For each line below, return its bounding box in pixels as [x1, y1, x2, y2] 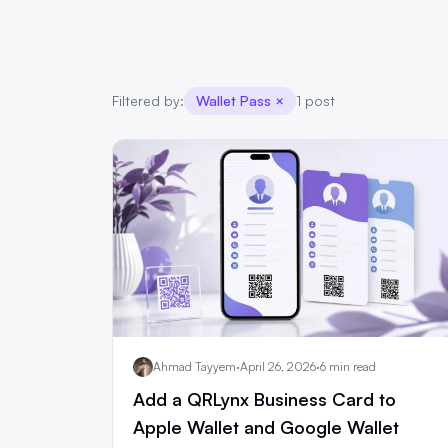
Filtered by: [112, 92, 184, 109]
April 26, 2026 [240, 358, 316, 374]
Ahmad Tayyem [153, 358, 236, 374]
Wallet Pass [196, 92, 271, 109]
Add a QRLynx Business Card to [133, 387, 396, 410]
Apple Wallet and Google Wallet [133, 415, 399, 438]
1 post [296, 92, 335, 109]
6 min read [320, 358, 376, 374]
